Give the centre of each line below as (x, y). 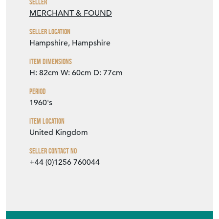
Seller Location (50, 32)
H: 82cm (44, 73)
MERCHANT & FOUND (71, 13)
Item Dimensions (51, 62)
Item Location (47, 121)
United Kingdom (59, 133)
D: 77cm (108, 73)
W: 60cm (76, 73)
